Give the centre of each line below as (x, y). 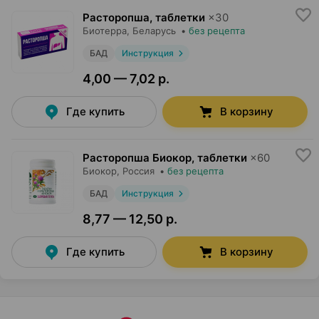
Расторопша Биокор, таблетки (165, 158)
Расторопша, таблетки (144, 18)
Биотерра (105, 31)
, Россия (136, 171)
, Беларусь (151, 31)
